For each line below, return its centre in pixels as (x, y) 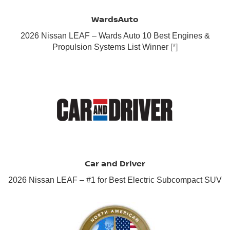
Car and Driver (115, 164)
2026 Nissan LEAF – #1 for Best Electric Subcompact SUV (115, 180)
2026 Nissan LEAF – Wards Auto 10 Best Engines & (115, 36)
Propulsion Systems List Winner (111, 47)
